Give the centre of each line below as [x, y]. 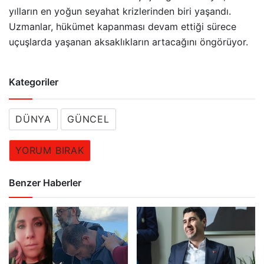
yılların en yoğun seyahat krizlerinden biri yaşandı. [120, 11]
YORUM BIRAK [50, 150]
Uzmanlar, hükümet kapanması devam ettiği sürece [123, 26]
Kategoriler [34, 82]
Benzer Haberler [45, 182]
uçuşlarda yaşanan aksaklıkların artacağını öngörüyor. [130, 42]
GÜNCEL [88, 119]
